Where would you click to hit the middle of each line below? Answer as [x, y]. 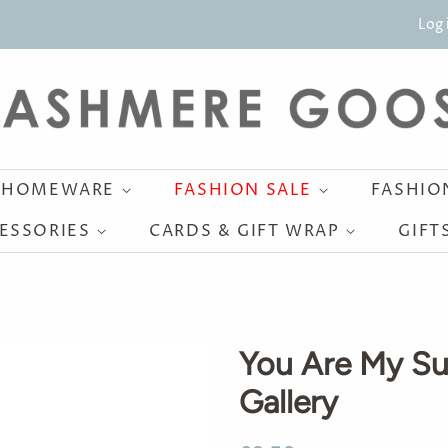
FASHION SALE [245, 190]
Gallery [288, 402]
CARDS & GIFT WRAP [247, 231]
